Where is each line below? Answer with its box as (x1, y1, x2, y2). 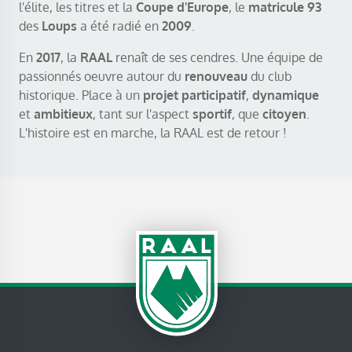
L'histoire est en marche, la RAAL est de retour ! (18, 124, 287, 141)
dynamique (251, 86, 319, 103)
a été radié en (76, 17, 162, 34)
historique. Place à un (18, 86, 143, 103)
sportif (192, 105, 232, 122)
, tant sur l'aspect (92, 105, 192, 122)
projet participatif (142, 86, 246, 103)
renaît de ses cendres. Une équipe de (112, 49, 323, 65)
